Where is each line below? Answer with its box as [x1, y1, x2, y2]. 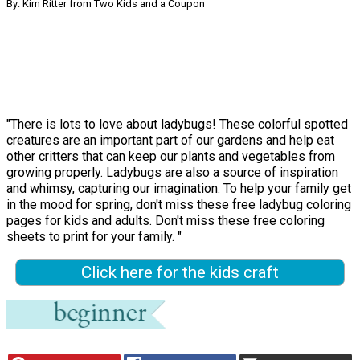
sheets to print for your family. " [6, 229, 182, 245]
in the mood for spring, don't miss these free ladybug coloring [6, 197, 351, 213]
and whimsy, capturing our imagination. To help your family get [6, 181, 351, 197]
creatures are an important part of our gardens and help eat [6, 133, 334, 149]
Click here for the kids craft [80, 263, 279, 283]
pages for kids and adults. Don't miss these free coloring [6, 213, 325, 229]
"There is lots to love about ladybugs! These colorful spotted [6, 117, 348, 133]
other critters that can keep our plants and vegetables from [6, 149, 335, 165]
